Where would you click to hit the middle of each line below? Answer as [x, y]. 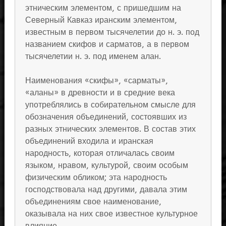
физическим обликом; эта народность [96, 178]
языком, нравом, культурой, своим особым [106, 165]
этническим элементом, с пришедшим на [103, 8]
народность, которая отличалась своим [100, 153]
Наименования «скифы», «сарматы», [96, 81]
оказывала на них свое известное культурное [111, 214]
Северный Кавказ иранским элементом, [101, 20]
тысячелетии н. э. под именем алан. [93, 56]
